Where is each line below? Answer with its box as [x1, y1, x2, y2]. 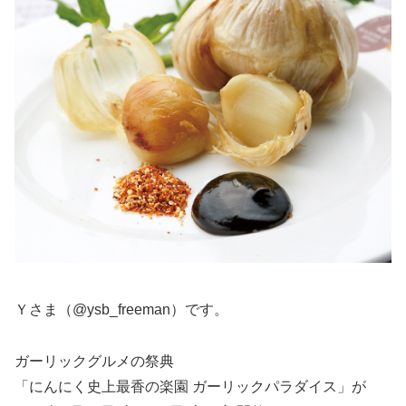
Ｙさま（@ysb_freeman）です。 [14, 302, 228, 318]
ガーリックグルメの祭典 [14, 353, 174, 369]
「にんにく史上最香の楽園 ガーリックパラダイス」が [14, 378, 366, 394]
